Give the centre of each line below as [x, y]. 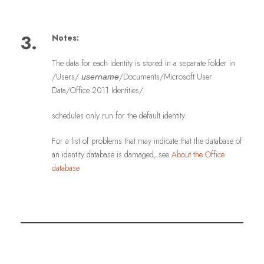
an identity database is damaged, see [112, 155]
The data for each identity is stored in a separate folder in [143, 63]
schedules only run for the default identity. [119, 116]
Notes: [67, 38]
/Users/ [67, 77]
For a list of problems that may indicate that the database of [147, 141]
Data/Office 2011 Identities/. [98, 90]
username [100, 77]
